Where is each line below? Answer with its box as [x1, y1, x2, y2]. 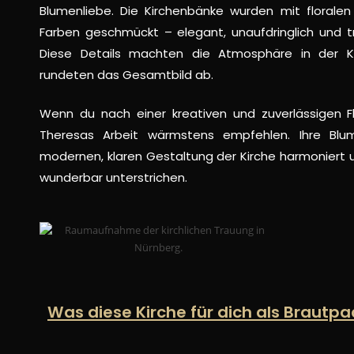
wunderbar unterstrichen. [40, 169, 187, 186]
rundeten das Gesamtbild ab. [40, 66, 213, 83]
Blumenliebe [40, 2, 111, 19]
